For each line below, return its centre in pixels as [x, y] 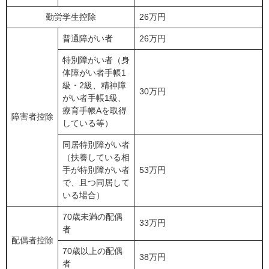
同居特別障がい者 [96, 145]
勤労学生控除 [71, 17]
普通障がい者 [88, 39]
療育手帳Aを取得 [95, 111]
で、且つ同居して [96, 183]
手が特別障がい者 [96, 170]
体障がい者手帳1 [94, 73]
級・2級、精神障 [94, 86]
